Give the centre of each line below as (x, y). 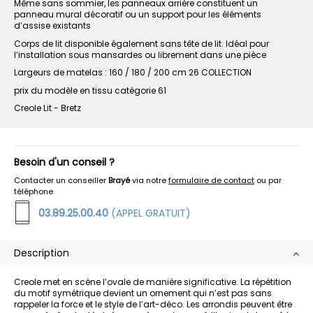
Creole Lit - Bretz (48, 108)
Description (42, 253)
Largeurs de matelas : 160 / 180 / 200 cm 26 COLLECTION (133, 73)
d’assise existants (52, 25)
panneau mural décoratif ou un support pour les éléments (138, 14)
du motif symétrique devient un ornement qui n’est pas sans (143, 293)
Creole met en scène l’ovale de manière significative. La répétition (153, 282)
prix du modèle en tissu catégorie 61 (90, 90)
